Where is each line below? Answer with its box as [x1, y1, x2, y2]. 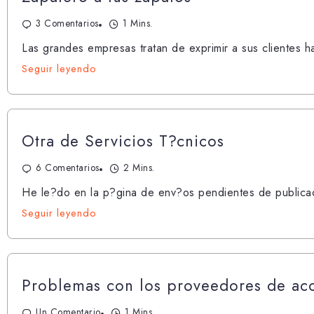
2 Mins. [123, 160, 155, 175]
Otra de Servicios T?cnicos [22, 129, 224, 152]
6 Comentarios [36, 160, 100, 175]
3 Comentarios [36, 15, 99, 30]
